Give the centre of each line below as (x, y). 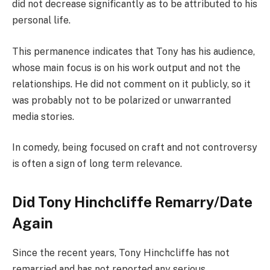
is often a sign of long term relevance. (97, 164)
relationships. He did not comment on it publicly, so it (131, 84)
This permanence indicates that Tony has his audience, (133, 51)
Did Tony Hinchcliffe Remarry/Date (132, 202)
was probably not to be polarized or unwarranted (121, 100)
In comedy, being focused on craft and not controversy (135, 148)
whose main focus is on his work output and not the (126, 67)
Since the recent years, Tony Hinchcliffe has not (121, 253)
